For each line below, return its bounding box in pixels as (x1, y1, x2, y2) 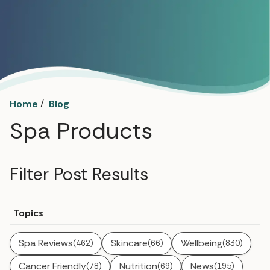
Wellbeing (180, 236, 222, 250)
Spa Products (10, 115, 152, 146)
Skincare (110, 236, 148, 250)
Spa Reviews (18, 236, 73, 250)
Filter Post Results (10, 163, 148, 186)
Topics (13, 206, 43, 219)
